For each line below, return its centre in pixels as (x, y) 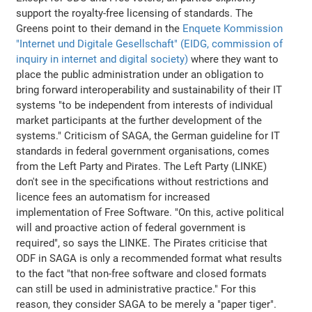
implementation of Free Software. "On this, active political (150, 212)
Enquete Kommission (233, 28)
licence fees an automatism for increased (113, 197)
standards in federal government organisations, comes (143, 151)
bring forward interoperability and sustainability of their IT (149, 89)
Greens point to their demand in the (100, 28)
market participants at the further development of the (139, 120)
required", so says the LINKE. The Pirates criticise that (142, 243)
